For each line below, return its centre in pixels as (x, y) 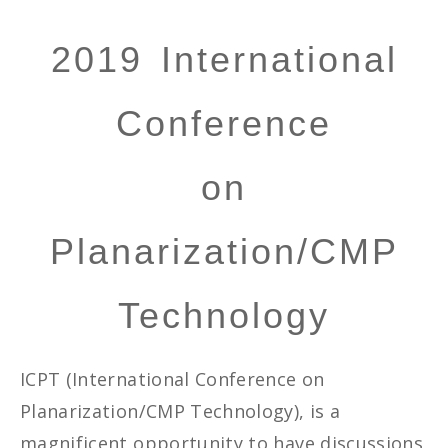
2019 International (224, 59)
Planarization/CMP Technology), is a (180, 411)
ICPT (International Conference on (172, 379)
